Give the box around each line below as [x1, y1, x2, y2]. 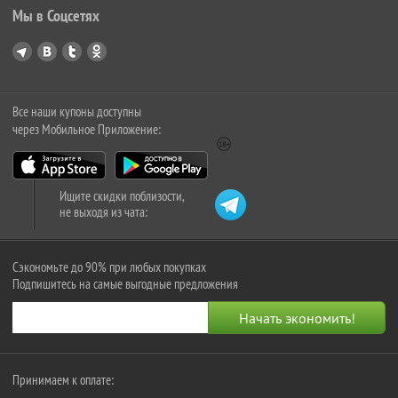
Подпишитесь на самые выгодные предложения [12, 275, 238, 293]
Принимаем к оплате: [12, 371, 114, 389]
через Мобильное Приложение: [12, 121, 161, 139]
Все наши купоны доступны [12, 103, 141, 121]
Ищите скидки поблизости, [60, 187, 185, 205]
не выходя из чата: [60, 203, 147, 221]
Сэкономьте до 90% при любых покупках [12, 259, 206, 276]
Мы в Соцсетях [12, 5, 99, 27]
